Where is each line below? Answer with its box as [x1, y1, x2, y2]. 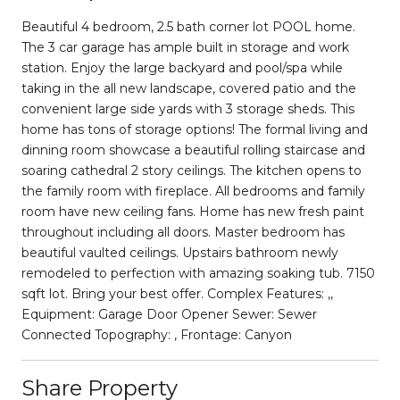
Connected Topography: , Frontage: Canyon [21, 326, 292, 343]
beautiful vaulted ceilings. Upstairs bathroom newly [21, 244, 338, 261]
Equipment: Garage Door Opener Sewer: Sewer [21, 305, 317, 322]
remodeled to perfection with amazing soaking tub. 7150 [21, 264, 375, 281]
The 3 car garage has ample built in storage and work [21, 38, 349, 55]
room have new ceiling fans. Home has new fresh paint [21, 203, 364, 220]
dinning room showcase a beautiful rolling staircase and [21, 141, 365, 158]
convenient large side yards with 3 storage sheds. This [21, 100, 354, 117]
